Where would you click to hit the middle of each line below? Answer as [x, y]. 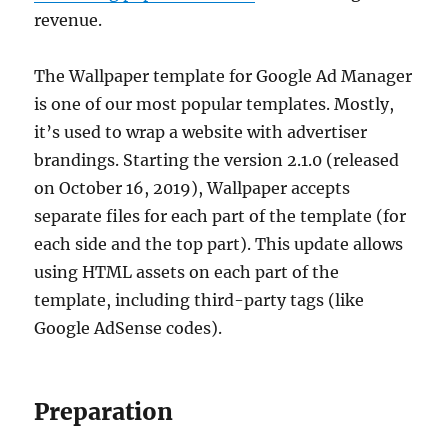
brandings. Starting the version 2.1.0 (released [217, 160]
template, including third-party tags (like [199, 300]
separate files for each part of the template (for [220, 216]
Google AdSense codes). [128, 328]
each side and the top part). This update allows [219, 244]
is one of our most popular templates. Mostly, [214, 104]
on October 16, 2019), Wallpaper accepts [192, 188]
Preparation [104, 412]
